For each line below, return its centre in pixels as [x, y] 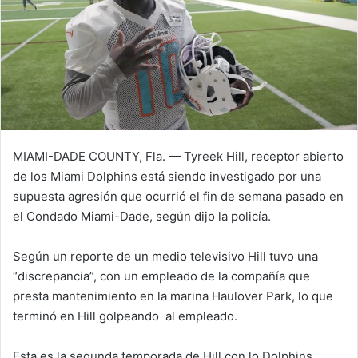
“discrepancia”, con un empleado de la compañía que [161, 276]
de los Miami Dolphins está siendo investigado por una [167, 177]
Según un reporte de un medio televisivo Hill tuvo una [165, 257]
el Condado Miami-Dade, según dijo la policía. [142, 217]
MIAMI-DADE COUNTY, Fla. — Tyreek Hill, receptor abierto [178, 157]
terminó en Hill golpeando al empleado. [125, 316]
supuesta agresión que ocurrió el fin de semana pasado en [178, 197]
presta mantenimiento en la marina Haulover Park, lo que [173, 296]
